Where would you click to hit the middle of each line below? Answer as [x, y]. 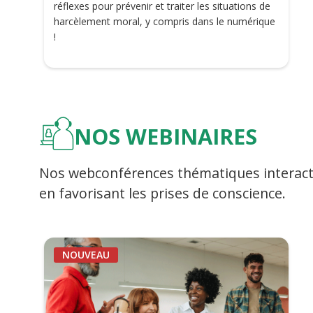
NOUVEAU [86, 255]
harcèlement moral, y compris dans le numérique [165, 21]
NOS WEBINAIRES [166, 136]
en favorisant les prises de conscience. [162, 193]
